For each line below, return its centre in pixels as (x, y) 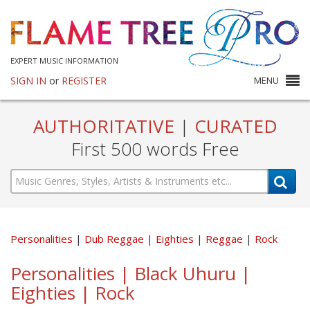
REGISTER (84, 81)
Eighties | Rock (73, 292)
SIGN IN (28, 81)
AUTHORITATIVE (106, 126)
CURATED (233, 126)
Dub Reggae (116, 238)
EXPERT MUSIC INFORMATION (64, 61)
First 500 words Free (155, 149)
